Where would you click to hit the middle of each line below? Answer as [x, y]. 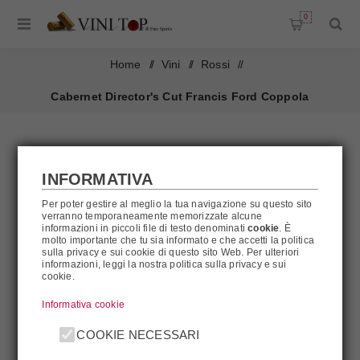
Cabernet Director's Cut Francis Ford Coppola [180, 96]
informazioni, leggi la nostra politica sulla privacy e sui [164, 264]
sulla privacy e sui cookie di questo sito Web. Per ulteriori [171, 252]
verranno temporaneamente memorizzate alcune [152, 216]
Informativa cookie [84, 304]
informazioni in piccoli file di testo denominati [145, 228]
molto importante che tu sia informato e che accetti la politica [178, 240]
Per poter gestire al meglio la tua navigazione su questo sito [177, 204]
